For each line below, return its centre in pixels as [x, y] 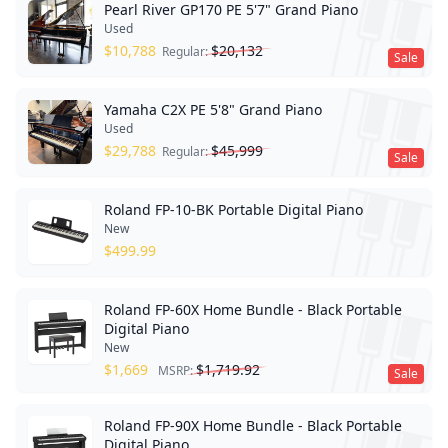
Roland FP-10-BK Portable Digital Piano [233, 210]
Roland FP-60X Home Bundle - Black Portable [253, 310]
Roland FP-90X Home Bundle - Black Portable [253, 426]
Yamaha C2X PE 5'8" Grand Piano [213, 110]
